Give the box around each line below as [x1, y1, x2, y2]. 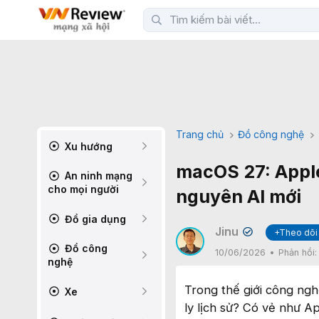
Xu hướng [62, 140, 113, 152]
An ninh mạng [62, 169, 132, 182]
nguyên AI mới [176, 186, 301, 207]
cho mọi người [48, 183, 119, 195]
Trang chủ [176, 128, 224, 140]
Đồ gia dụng [62, 212, 126, 225]
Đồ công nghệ [238, 128, 305, 140]
